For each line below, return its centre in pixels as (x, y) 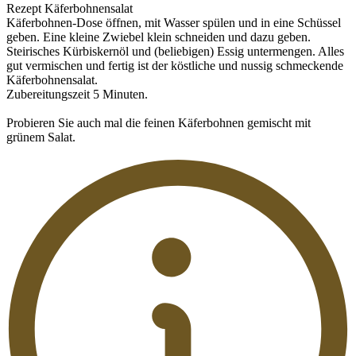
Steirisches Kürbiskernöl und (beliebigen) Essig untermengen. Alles (175, 52)
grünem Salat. (41, 137)
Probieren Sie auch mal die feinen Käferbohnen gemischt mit (159, 123)
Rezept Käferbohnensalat (70, 9)
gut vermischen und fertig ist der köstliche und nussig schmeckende (175, 66)
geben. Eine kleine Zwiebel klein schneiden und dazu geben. (159, 37)
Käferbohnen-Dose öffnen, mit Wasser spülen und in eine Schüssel (174, 23)
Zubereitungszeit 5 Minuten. (77, 95)
